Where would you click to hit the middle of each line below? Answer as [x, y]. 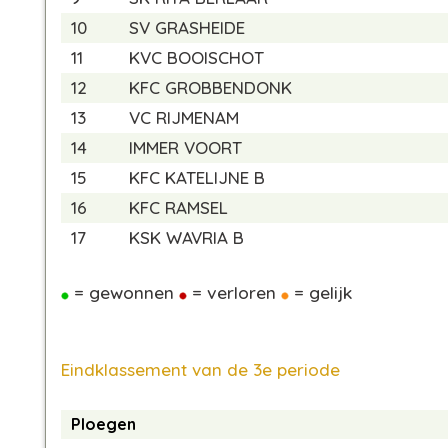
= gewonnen [124, 292]
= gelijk [320, 292]
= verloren [234, 292]
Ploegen [103, 424]
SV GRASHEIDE [187, 27]
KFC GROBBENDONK [210, 87]
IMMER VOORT [185, 147]
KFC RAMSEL [178, 207]
